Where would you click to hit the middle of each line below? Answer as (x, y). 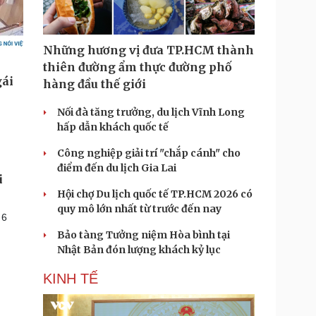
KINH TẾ (71, 279)
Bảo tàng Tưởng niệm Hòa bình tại (144, 235)
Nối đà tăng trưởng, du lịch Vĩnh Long (151, 112)
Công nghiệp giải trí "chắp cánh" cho (149, 153)
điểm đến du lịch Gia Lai (117, 168)
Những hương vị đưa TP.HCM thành (148, 50)
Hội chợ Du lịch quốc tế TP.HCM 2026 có (155, 194)
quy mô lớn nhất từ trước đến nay (139, 209)
